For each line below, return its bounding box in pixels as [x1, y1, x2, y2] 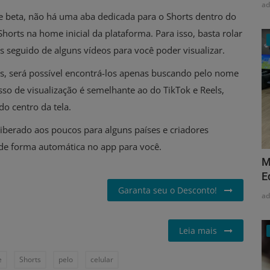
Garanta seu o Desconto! [118, 184, 224, 196]
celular [90, 254, 113, 265]
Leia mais [179, 225, 224, 236]
